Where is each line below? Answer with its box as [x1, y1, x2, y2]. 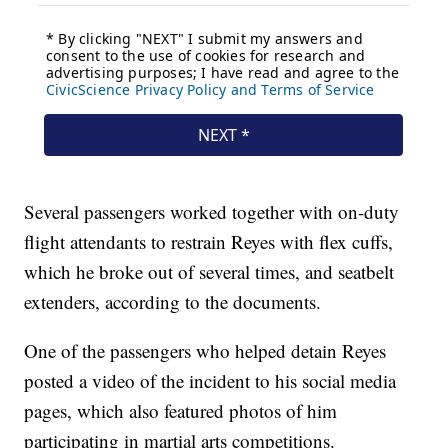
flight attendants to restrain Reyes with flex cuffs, [24, 228, 394, 254]
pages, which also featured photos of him [24, 397, 338, 423]
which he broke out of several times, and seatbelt [24, 258, 395, 284]
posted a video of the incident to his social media [24, 367, 397, 393]
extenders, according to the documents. [24, 288, 322, 314]
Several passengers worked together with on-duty [24, 198, 400, 224]
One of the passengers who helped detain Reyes [24, 337, 387, 363]
